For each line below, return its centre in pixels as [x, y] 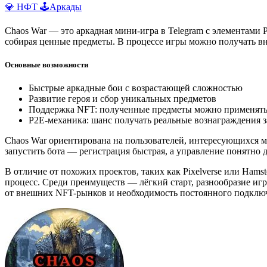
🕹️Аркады [61, 7]
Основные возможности [46, 64]
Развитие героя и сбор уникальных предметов [122, 99]
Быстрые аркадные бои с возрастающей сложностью [136, 88]
